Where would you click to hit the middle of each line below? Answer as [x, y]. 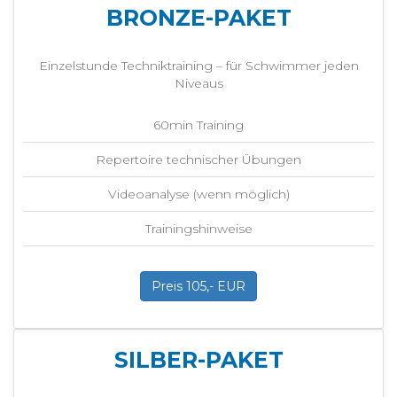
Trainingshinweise [198, 229]
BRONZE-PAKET [198, 18]
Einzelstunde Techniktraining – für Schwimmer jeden [198, 66]
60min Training [198, 125]
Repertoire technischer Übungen [198, 160]
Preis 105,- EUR [198, 287]
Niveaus [198, 84]
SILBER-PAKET [198, 359]
